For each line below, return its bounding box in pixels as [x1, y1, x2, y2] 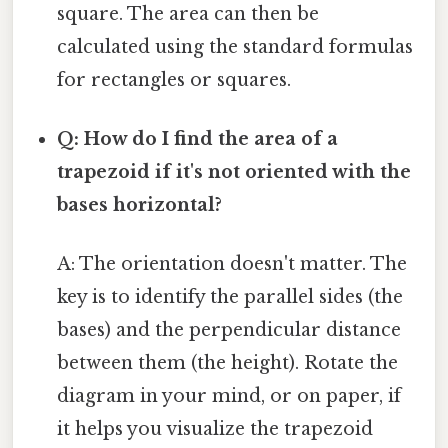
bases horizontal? [57, 194, 223, 217]
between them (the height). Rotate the [57, 352, 399, 375]
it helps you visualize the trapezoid [57, 418, 374, 441]
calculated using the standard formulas [57, 35, 414, 58]
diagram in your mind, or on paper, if [57, 385, 402, 408]
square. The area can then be [57, 2, 320, 25]
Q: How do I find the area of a [57, 128, 339, 151]
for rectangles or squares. [57, 68, 292, 91]
